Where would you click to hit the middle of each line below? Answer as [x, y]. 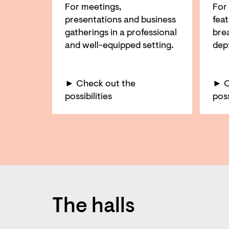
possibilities [88, 97]
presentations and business [120, 20]
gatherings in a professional [121, 33]
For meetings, [93, 7]
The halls [94, 207]
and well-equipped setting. [119, 46]
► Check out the [100, 84]
